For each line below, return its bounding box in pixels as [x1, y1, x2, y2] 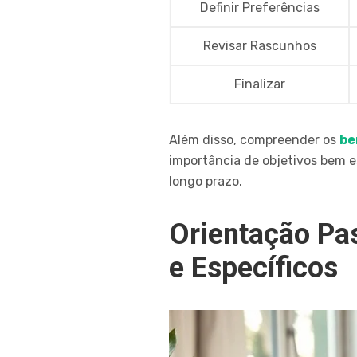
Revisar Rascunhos [202, 38, 316, 54]
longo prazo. [169, 174, 242, 190]
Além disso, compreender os [169, 132, 339, 148]
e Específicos [169, 251, 338, 285]
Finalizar [233, 76, 285, 92]
